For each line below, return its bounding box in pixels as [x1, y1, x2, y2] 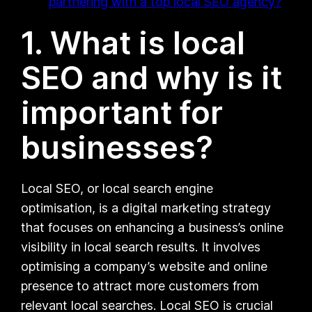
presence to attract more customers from [21, 278, 260, 293]
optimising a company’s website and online [21, 258, 268, 274]
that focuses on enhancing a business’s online [21, 219, 284, 235]
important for [21, 93, 224, 132]
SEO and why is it [21, 58, 283, 97]
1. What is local [21, 23, 246, 62]
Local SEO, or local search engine [21, 180, 214, 196]
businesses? [21, 127, 214, 166]
